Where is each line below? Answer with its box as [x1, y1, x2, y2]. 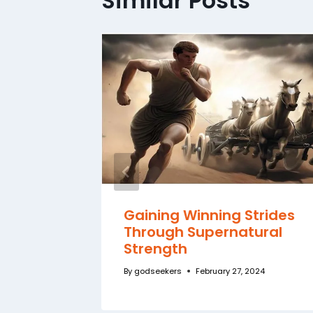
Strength [124, 238, 187, 259]
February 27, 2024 [196, 265, 265, 277]
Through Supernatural [124, 221, 282, 242]
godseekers [134, 265, 182, 277]
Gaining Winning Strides [124, 205, 295, 225]
